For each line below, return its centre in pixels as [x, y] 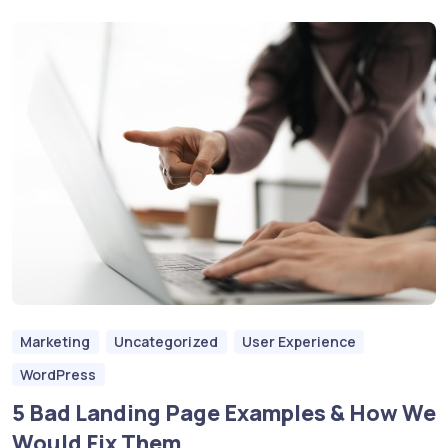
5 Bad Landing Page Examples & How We [224, 413]
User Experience [298, 341]
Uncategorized [166, 341]
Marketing [55, 341]
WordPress [58, 374]
